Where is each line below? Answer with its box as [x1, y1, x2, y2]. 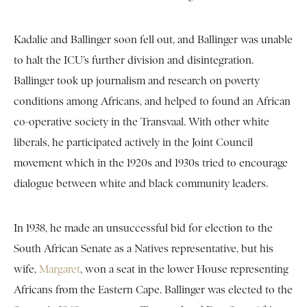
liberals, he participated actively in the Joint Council [14, 136, 253, 149]
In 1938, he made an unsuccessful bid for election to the [14, 222, 273, 235]
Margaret [39, 263, 80, 276]
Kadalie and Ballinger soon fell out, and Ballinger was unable [14, 34, 293, 47]
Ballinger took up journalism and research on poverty [14, 75, 260, 88]
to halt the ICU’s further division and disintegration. [14, 54, 254, 67]
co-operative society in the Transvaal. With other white [14, 116, 269, 129]
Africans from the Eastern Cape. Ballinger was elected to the [14, 284, 293, 297]
